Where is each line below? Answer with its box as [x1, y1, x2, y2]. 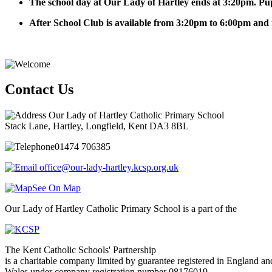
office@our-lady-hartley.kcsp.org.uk [39, 162, 178, 173]
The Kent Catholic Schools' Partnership [5, 245, 156, 256]
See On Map [32, 183, 81, 194]
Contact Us [5, 81, 73, 98]
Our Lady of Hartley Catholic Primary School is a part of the [5, 203, 237, 214]
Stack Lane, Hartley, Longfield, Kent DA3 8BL [5, 121, 189, 132]
